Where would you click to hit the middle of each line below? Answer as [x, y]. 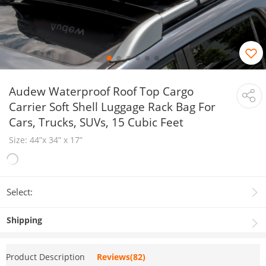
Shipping [25, 220]
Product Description [45, 257]
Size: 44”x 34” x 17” [46, 140]
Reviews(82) [121, 257]
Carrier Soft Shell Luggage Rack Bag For [112, 107]
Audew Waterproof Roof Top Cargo [101, 91]
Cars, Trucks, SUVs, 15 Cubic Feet [96, 122]
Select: [20, 192]
